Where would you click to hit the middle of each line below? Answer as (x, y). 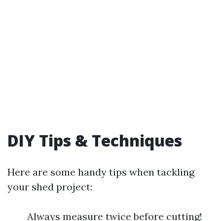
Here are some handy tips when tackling (101, 172)
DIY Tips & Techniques (95, 140)
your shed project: (50, 187)
